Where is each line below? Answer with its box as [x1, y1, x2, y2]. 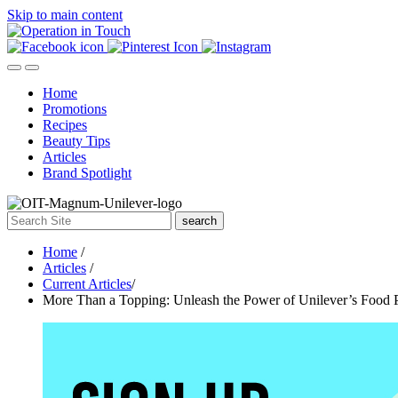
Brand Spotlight [43, 165, 131, 180]
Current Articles [43, 276, 131, 291]
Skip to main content [7, 7, 123, 22]
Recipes [43, 117, 87, 132]
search [182, 214, 217, 227]
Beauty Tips [43, 133, 110, 148]
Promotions [43, 101, 107, 116]
